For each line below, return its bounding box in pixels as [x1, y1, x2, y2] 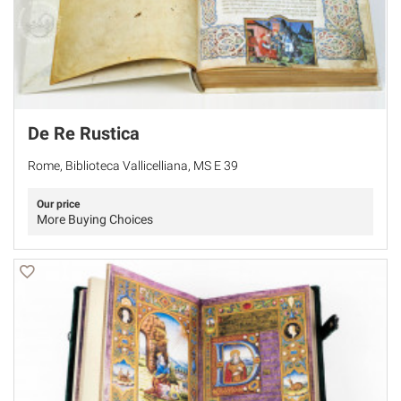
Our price [37, 197, 80, 210]
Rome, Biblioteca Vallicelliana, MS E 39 [28, 158, 238, 173]
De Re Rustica [28, 122, 140, 144]
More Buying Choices [37, 211, 153, 226]
